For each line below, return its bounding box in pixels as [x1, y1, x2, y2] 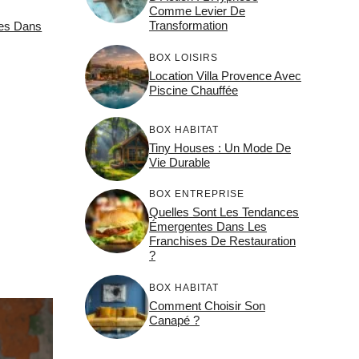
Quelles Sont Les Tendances [149, 205, 299, 219]
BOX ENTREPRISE [149, 188, 244, 200]
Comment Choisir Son [149, 298, 265, 313]
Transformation [149, 18, 228, 32]
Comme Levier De [149, 4, 245, 18]
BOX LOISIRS [149, 51, 218, 63]
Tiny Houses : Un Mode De [149, 140, 291, 155]
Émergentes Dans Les [149, 220, 267, 233]
